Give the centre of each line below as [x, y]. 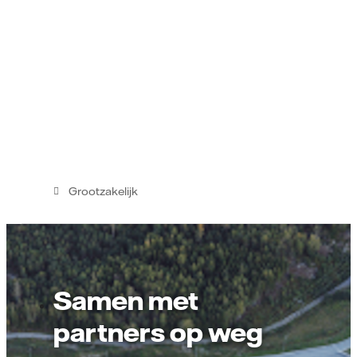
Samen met [126, 299]
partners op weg [158, 331]
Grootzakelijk [103, 191]
